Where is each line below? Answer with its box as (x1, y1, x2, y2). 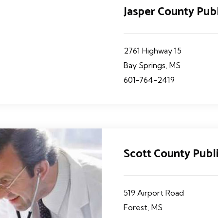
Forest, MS (124, 202, 163, 212)
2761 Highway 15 (124, 46, 182, 55)
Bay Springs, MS (124, 60, 181, 70)
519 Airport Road (124, 188, 184, 198)
